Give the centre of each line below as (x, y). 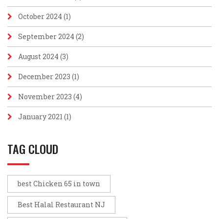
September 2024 (46, 36)
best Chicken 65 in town (59, 184)
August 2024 (38, 56)
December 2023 (44, 77)
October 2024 (40, 16)
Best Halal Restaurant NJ (61, 205)
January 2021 (40, 117)
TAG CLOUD (33, 149)
